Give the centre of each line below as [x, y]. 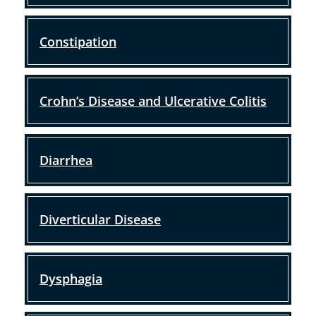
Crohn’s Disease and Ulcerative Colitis [153, 101]
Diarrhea [66, 160]
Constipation [78, 42]
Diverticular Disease [100, 219]
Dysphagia [71, 279]
